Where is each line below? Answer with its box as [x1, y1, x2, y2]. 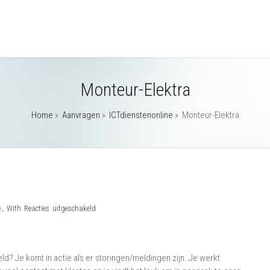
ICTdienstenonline [108, 110, 173, 121]
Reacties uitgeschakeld [24, 204, 96, 213]
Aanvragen [61, 110, 100, 121]
